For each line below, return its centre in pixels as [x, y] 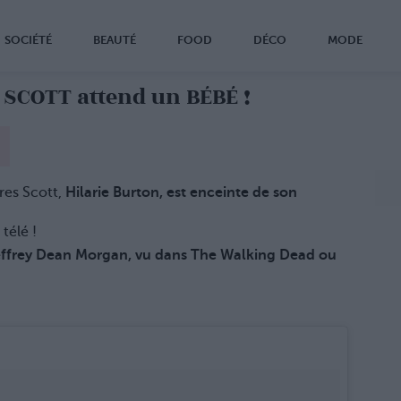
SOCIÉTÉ [28, 40]
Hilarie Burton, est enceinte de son [181, 193]
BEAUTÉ [115, 40]
